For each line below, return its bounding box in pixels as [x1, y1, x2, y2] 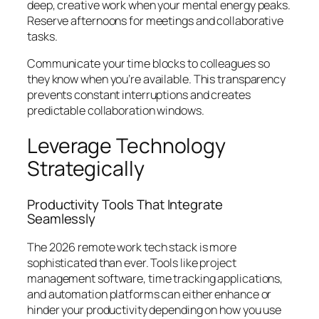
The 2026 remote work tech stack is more [27, 239, 237, 255]
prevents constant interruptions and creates [27, 86, 251, 103]
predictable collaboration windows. [27, 102, 204, 118]
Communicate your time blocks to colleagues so [27, 55, 270, 71]
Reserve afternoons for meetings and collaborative [27, 12, 284, 28]
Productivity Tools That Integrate [27, 195, 223, 214]
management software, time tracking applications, [27, 270, 283, 286]
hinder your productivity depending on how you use [27, 301, 282, 318]
